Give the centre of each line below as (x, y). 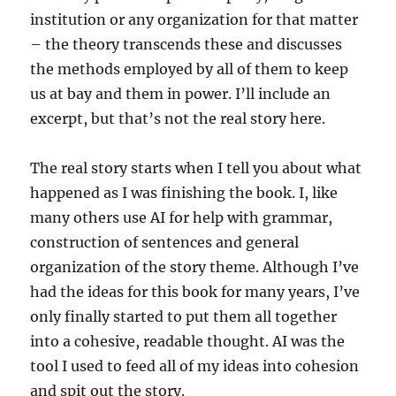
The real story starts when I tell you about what (196, 168)
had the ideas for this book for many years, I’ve (195, 291)
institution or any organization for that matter (194, 19)
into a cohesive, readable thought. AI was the (188, 341)
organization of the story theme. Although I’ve (195, 267)
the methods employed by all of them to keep (190, 69)
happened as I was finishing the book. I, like (184, 192)
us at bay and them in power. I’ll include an (181, 93)
